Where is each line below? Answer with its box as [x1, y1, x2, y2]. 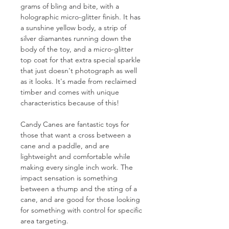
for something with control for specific [20, 205, 142, 215]
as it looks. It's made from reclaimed [20, 76, 136, 86]
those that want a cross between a [20, 130, 131, 140]
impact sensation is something [20, 173, 118, 182]
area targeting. [20, 216, 68, 225]
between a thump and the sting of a [20, 184, 137, 193]
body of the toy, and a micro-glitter [20, 44, 133, 54]
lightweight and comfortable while [20, 151, 130, 161]
